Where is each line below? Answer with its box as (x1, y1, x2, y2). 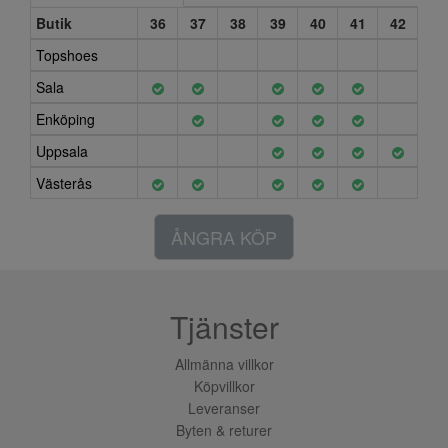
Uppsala (36, 140, 88, 161)
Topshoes (36, 44, 98, 65)
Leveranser (188, 397, 260, 418)
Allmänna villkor (174, 353, 274, 374)
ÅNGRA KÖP (171, 223, 277, 250)
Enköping (36, 108, 95, 129)
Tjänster (169, 304, 279, 348)
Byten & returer (176, 419, 272, 440)
